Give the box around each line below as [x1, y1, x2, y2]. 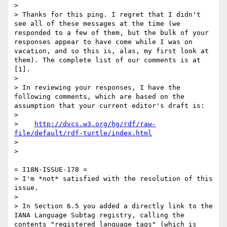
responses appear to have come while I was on [14, 38, 193, 46]
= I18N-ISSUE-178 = [14, 166, 87, 174]
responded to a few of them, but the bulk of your [14, 29, 209, 37]
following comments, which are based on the [14, 93, 184, 101]
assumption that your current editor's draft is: [14, 102, 205, 110]
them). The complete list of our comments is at [14, 56, 201, 64]
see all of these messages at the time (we [14, 20, 180, 28]
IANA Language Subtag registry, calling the [14, 211, 184, 219]
